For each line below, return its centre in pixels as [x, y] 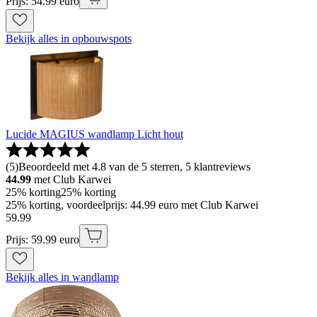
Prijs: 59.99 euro [42, 240]
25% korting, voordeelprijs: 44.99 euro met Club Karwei [132, 205]
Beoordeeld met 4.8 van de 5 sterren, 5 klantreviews [134, 167]
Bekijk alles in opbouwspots [69, 39]
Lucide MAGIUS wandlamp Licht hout [94, 134]
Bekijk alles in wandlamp [62, 277]
